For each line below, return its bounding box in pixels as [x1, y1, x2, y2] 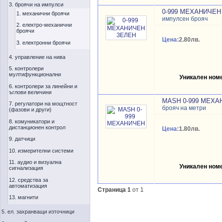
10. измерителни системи [9, 147, 73, 154]
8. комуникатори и [9, 118, 55, 124]
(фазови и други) [9, 107, 52, 112]
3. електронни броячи [16, 39, 70, 46]
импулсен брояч [162, 15, 208, 22]
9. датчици [9, 136, 35, 142]
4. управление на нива [9, 54, 65, 60]
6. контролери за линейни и [9, 83, 77, 89]
